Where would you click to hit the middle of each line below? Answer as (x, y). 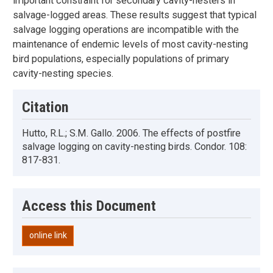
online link (48, 236)
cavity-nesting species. (63, 74)
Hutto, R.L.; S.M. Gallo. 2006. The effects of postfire (131, 133)
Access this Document (89, 206)
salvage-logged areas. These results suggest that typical (135, 15)
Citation (45, 108)
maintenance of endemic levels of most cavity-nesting (130, 44)
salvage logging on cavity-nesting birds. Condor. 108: (134, 147)
